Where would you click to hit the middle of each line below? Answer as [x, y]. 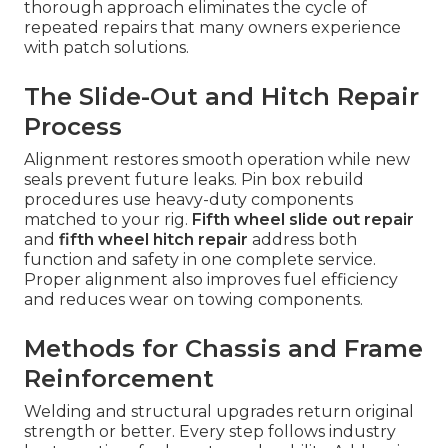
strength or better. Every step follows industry [210, 431]
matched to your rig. [108, 219]
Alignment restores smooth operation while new [217, 159]
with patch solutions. [106, 47]
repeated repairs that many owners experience [212, 27]
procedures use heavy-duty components [188, 199]
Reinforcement [119, 378]
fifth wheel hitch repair [153, 239]
